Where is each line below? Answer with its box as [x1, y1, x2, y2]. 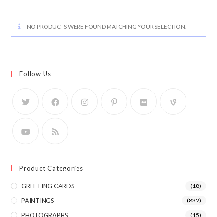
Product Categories [19, 164, 84, 172]
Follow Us [19, 70, 52, 77]
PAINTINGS [21, 197, 55, 204]
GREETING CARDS [21, 182, 75, 190]
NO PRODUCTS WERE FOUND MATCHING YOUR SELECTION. [26, 23, 187, 30]
